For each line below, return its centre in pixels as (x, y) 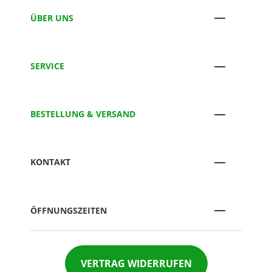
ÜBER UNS (52, 18)
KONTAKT (50, 162)
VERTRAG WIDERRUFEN (136, 264)
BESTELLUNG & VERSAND (83, 114)
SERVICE (47, 66)
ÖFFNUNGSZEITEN (69, 210)
